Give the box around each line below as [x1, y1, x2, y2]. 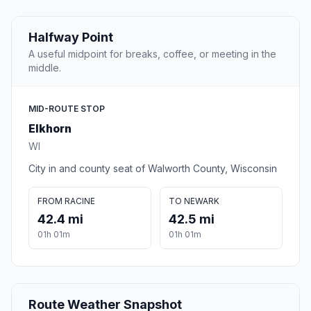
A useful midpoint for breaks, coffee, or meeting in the [28, 48, 276, 60]
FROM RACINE [37, 196, 95, 207]
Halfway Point [28, 30, 113, 45]
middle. [28, 62, 61, 74]
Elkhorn [28, 121, 72, 136]
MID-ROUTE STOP [28, 103, 105, 115]
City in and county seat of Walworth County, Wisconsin [28, 162, 277, 175]
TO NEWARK [169, 196, 219, 207]
